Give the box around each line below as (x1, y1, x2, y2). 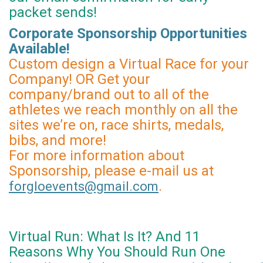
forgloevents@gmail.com (9, 179, 159, 194)
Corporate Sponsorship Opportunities (9, 25, 247, 42)
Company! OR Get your (9, 71, 150, 88)
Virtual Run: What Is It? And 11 (9, 228, 200, 245)
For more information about (9, 147, 184, 164)
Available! (9, 41, 70, 58)
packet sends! (9, 4, 97, 21)
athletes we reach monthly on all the (9, 102, 238, 119)
